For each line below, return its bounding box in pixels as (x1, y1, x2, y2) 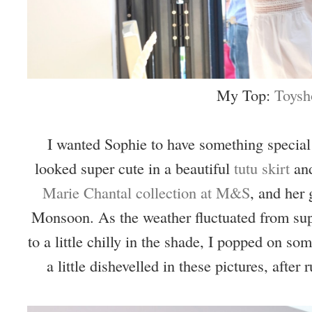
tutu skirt (234, 157, 290, 178)
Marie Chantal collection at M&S (42, 181, 251, 203)
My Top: (217, 84, 275, 105)
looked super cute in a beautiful (35, 157, 235, 178)
